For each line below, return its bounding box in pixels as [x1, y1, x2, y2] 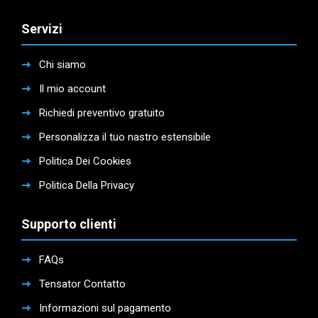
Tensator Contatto [39, 278, 126, 291]
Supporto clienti [21, 216, 116, 232]
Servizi [21, 21, 62, 37]
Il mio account [39, 82, 106, 96]
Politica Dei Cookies [39, 155, 131, 168]
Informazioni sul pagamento [39, 302, 171, 315]
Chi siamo [39, 58, 86, 72]
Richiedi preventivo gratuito [39, 106, 165, 120]
